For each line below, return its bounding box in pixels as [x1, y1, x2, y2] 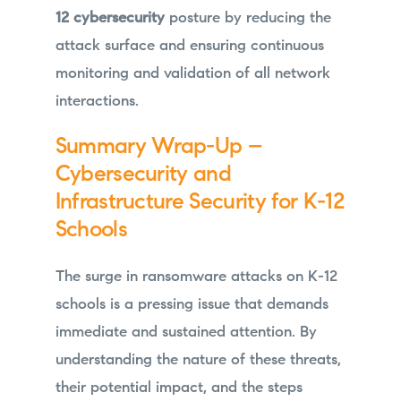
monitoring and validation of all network [55, 65, 330, 81]
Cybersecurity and [55, 164, 232, 187]
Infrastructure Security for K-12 [55, 192, 344, 215]
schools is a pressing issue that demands [55, 297, 328, 313]
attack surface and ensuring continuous [55, 38, 324, 54]
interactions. [55, 93, 139, 109]
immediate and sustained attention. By [55, 325, 317, 341]
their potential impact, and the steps [55, 380, 303, 397]
